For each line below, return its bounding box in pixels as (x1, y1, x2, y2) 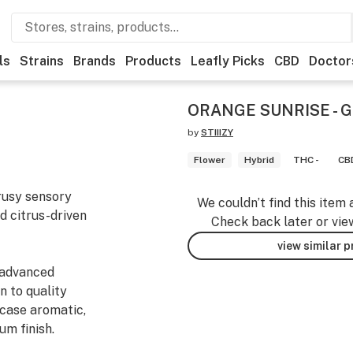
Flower (194, 154, 225, 165)
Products (125, 54, 181, 69)
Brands (73, 54, 116, 69)
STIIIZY (201, 127, 233, 138)
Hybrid (244, 154, 274, 165)
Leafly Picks (191, 54, 265, 69)
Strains (20, 54, 64, 69)
